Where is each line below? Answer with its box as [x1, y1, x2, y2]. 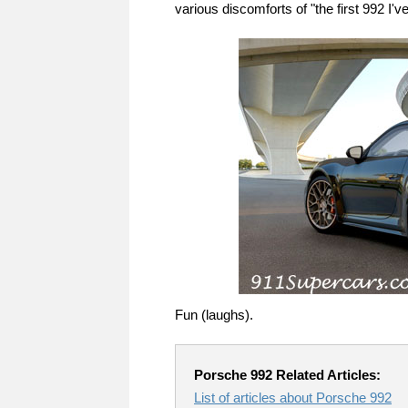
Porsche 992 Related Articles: [194, 367, 381, 382]
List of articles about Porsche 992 [194, 390, 392, 405]
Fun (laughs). [175, 307, 253, 322]
